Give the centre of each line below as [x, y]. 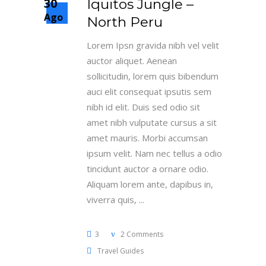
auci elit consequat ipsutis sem [149, 91]
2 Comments [141, 234]
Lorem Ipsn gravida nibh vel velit [153, 45]
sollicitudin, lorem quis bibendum [153, 76]
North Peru [125, 22]
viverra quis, [113, 199]
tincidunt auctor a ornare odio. [148, 169]
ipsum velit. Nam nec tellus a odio [154, 153]
